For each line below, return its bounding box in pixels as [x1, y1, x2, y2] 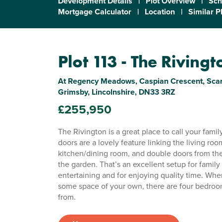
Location [145, 6, 175, 17]
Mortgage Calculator [58, 6, 131, 17]
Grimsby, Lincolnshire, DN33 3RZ [58, 86, 175, 98]
